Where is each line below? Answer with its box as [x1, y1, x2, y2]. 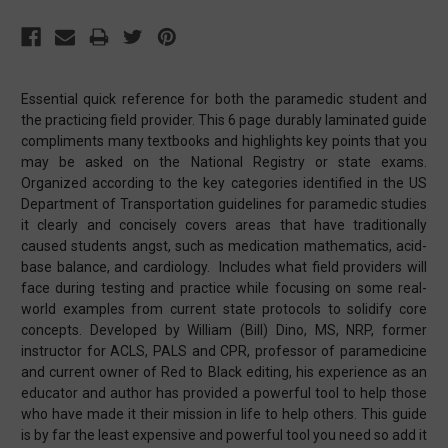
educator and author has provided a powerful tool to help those [21, 385, 427, 402]
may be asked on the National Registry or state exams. [21, 154, 427, 171]
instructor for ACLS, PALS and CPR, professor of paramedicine [21, 343, 427, 360]
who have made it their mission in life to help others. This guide [21, 406, 427, 423]
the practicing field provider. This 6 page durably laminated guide [21, 112, 427, 129]
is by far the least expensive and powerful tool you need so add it [21, 427, 427, 444]
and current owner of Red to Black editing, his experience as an [21, 364, 427, 381]
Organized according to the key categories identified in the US [21, 175, 427, 192]
